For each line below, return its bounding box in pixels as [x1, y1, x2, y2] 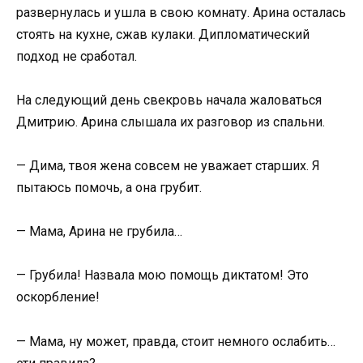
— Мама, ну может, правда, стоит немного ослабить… [16, 333, 335, 349]
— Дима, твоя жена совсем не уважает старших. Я [16, 158, 320, 174]
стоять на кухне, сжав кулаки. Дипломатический [16, 26, 310, 42]
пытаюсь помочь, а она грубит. [16, 180, 202, 196]
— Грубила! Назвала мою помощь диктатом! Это [16, 267, 309, 284]
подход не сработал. [16, 48, 137, 64]
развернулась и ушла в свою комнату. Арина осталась [16, 4, 346, 20]
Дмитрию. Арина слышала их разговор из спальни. [16, 113, 325, 130]
